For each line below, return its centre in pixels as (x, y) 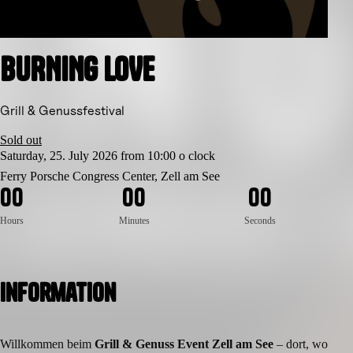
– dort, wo (301, 344)
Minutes (134, 221)
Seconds (260, 221)
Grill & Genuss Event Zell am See (184, 344)
